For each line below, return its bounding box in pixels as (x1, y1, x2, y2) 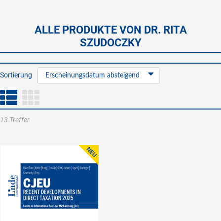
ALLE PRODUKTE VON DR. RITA (34, 24, 187, 36)
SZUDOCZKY (79, 37, 142, 49)
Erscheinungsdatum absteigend (45, 72, 140, 79)
